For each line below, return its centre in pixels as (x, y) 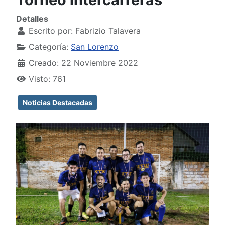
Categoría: (48, 47)
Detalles (32, 19)
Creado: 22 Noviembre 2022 (83, 63)
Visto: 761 (47, 79)
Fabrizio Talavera (108, 31)
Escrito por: (51, 31)
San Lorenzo (95, 47)
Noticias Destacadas (58, 103)
